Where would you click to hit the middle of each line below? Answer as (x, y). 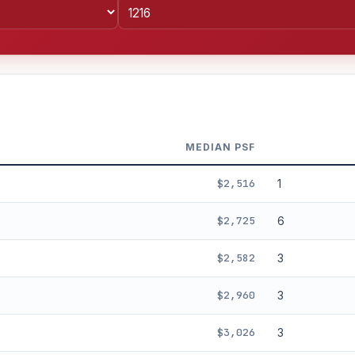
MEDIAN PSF (220, 147)
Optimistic (125, 264)
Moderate (46, 264)
